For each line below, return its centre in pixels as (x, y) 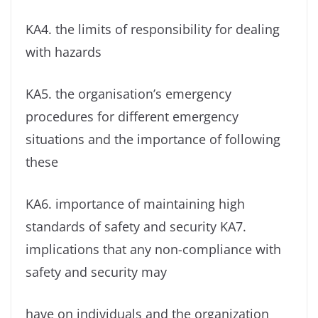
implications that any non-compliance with (153, 250)
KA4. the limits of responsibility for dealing (153, 29)
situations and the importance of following (153, 139)
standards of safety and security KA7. (136, 227)
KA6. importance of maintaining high (135, 204)
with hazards (64, 52)
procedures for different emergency (132, 117)
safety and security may (96, 272)
